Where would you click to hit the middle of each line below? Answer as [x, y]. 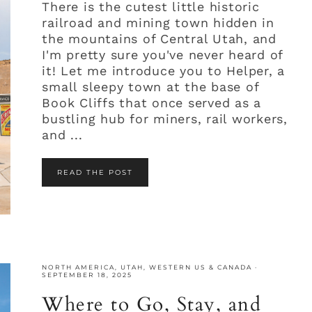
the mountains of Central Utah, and [159, 39]
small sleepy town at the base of [150, 87]
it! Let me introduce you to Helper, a [164, 71]
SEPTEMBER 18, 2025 [87, 275]
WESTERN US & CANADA [201, 267]
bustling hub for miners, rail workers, [165, 119]
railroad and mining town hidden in [158, 23]
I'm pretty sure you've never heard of [163, 55]
